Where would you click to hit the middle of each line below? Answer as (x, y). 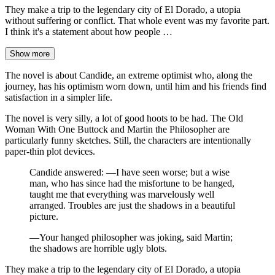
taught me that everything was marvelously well (122, 195)
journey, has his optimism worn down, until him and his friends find (136, 87)
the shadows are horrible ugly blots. (98, 249)
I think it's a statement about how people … (89, 32)
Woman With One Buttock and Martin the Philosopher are (117, 130)
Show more (30, 54)
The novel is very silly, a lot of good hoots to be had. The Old (124, 118)
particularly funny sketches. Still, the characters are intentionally (128, 141)
